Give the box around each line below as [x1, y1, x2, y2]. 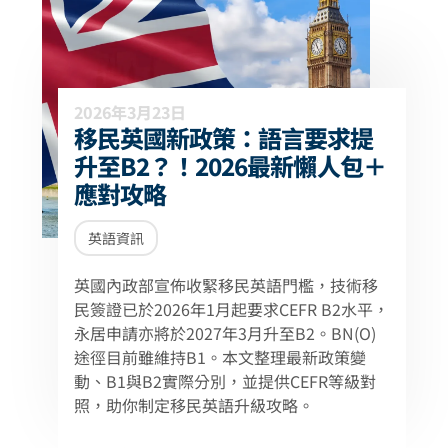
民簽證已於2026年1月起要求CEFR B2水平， [74, 297, 389, 321]
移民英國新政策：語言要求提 [74, 120, 374, 155]
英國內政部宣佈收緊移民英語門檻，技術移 [74, 273, 378, 297]
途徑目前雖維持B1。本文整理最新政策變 [74, 345, 366, 369]
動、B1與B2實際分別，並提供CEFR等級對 [74, 369, 376, 393]
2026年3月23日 [74, 100, 186, 124]
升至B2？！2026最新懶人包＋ [74, 148, 386, 183]
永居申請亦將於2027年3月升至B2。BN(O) [74, 321, 376, 345]
